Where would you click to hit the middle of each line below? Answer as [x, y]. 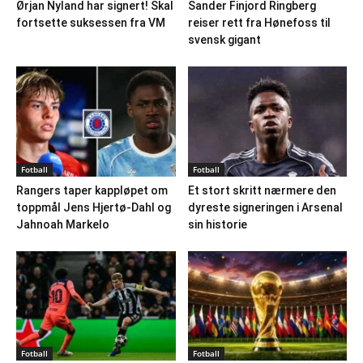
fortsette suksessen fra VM [91, 23]
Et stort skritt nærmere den [262, 190]
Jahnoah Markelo [63, 224]
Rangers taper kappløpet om [92, 190]
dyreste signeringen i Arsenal [265, 207]
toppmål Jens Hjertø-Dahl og [94, 207]
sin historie [217, 224]
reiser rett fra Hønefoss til [259, 23]
